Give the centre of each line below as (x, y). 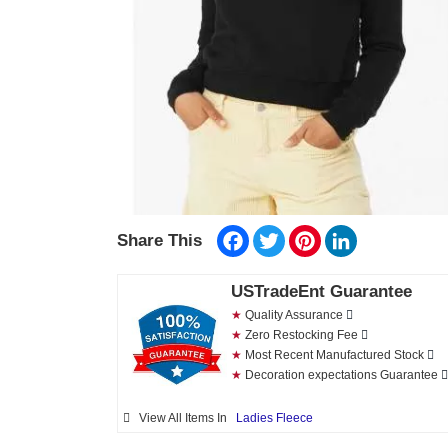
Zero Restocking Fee (301, 334)
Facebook (280, 232)
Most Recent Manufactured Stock (334, 354)
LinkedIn (384, 232)
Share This (159, 240)
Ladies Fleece (274, 418)
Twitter (306, 232)
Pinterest (349, 232)
